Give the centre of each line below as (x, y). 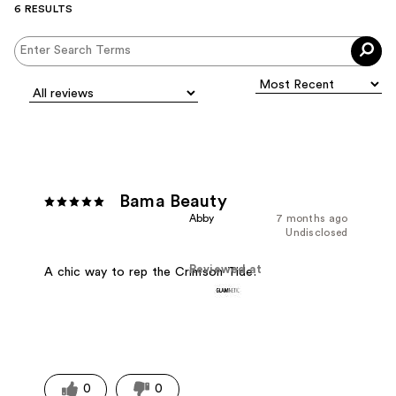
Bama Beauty (173, 201)
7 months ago (312, 218)
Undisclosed (317, 232)
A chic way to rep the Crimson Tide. (150, 272)
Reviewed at (225, 269)
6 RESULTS (44, 8)
